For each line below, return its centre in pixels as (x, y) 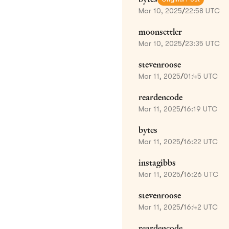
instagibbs (157, 163)
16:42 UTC (201, 207)
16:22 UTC (201, 141)
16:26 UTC (201, 174)
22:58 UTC (202, 10)
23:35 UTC (202, 43)
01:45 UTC (201, 76)
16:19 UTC (200, 109)
